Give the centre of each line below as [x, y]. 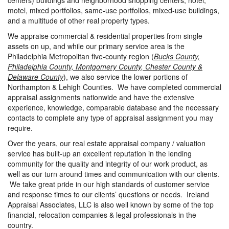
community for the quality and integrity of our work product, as [108, 164]
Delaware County [36, 77]
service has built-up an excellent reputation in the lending [100, 153]
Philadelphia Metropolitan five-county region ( [81, 56]
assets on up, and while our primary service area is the [96, 46]
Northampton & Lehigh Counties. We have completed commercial [114, 87]
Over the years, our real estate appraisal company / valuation [107, 143]
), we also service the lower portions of [125, 77]
